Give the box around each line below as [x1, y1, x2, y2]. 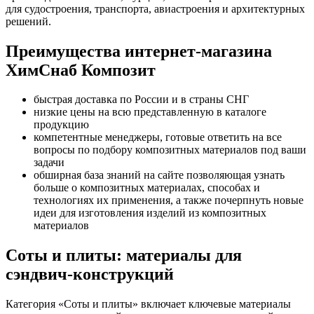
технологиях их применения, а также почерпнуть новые [34, 194, 303, 207]
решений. [6, 15, 51, 27]
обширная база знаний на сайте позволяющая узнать [34, 169, 285, 182]
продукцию [34, 118, 89, 131]
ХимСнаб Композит [6, 60, 156, 79]
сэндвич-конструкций [6, 265, 174, 284]
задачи [34, 156, 64, 169]
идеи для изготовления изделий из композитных [34, 207, 266, 219]
